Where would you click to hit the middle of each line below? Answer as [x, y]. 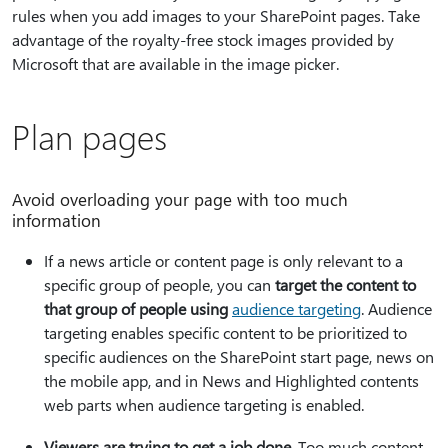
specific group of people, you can [159, 284]
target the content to [345, 284]
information [56, 219]
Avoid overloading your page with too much [180, 198]
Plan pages [89, 135]
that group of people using [136, 308]
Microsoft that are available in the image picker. [175, 63]
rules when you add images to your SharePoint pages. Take [216, 15]
